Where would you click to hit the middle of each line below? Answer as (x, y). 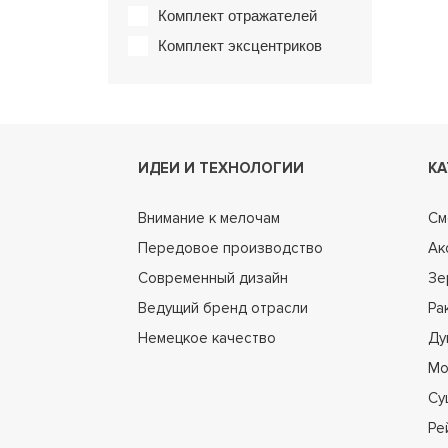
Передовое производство (230, 248)
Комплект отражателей (237, 15)
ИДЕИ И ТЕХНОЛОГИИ (221, 168)
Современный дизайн (213, 278)
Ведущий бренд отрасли (223, 308)
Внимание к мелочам (209, 218)
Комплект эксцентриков (240, 45)
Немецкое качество (207, 338)
